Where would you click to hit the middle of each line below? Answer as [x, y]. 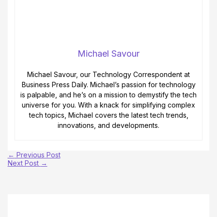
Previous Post [37, 155]
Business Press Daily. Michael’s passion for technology [108, 84]
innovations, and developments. [108, 125]
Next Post [24, 163]
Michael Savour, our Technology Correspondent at [108, 74]
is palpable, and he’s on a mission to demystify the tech [108, 94]
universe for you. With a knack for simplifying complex [108, 105]
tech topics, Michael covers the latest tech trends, [108, 115]
